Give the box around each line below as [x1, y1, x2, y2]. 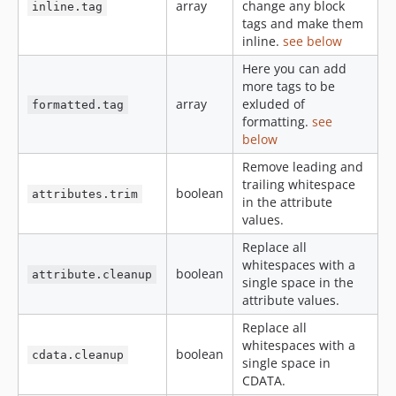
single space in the [242, 274, 354, 291]
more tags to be [242, 78, 335, 95]
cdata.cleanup [32, 348, 125, 362]
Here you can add [242, 60, 346, 77]
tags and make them [242, 15, 363, 32]
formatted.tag [32, 98, 125, 111]
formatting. [242, 113, 312, 130]
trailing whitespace [242, 176, 355, 193]
